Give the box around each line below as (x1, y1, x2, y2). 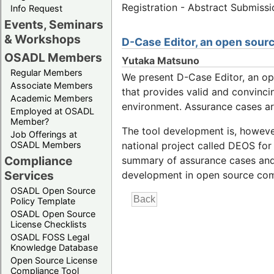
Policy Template (10, 195, 75, 206)
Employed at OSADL (10, 105, 94, 116)
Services (4, 168, 54, 183)
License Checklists (10, 218, 87, 229)
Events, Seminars (4, 17, 103, 32)
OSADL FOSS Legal (10, 231, 89, 242)
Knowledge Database (10, 242, 98, 253)
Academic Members (10, 92, 93, 103)
